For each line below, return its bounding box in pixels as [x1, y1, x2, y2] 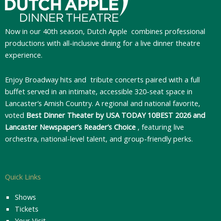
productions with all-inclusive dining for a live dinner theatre [5, 38, 200, 48]
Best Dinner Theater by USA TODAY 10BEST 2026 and [26, 110, 205, 120]
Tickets [15, 204, 38, 214]
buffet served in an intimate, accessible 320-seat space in [5, 86, 192, 96]
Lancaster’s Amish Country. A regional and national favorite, [5, 98, 202, 108]
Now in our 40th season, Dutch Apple [5, 26, 129, 37]
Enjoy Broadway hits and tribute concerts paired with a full [5, 74, 200, 84]
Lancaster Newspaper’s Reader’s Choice [5, 121, 138, 132]
